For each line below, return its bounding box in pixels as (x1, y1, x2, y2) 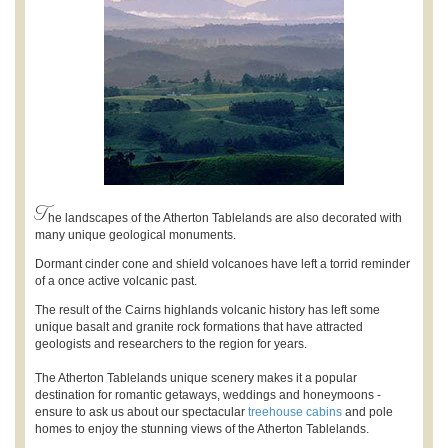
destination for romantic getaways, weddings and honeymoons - (35, 387, 381, 402)
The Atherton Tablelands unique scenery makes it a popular (35, 370, 357, 385)
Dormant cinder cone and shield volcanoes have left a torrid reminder (35, 256, 410, 271)
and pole (342, 404, 393, 419)
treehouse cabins (248, 404, 342, 419)
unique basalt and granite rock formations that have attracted (35, 319, 363, 334)
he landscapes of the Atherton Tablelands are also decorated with (48, 210, 402, 225)
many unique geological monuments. (35, 227, 236, 242)
